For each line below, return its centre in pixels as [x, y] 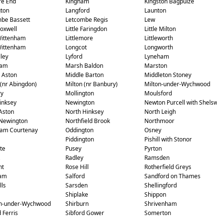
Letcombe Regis [86, 20]
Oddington [79, 130]
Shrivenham [160, 204]
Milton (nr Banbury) [91, 84]
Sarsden [76, 185]
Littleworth [158, 38]
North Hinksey [84, 112]
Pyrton [153, 148]
